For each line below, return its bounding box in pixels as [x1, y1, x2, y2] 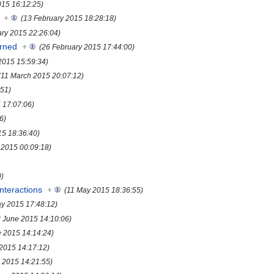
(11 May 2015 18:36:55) [64, 186, 144, 194]
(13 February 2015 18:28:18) [21, 14, 117, 23]
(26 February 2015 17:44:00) [39, 43, 135, 51]
